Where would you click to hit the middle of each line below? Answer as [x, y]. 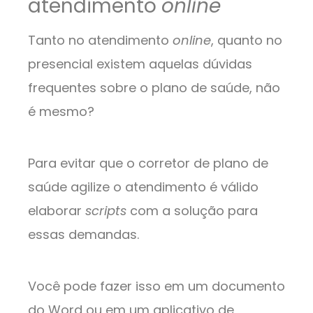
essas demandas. [85, 235]
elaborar [57, 211]
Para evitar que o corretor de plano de [148, 163]
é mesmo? [63, 112]
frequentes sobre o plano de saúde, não [154, 88]
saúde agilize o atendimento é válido [143, 187]
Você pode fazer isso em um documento [156, 286]
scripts [108, 211]
